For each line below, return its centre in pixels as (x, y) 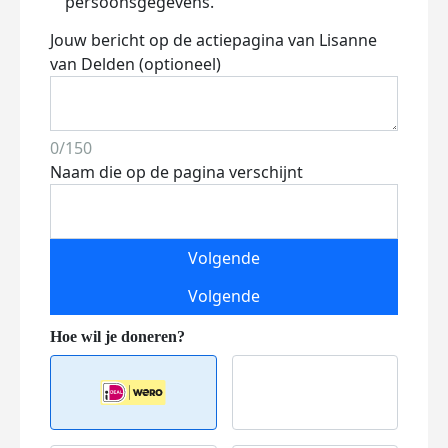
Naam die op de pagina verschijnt (176, 172)
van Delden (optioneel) (135, 64)
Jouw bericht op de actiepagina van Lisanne (213, 40)
